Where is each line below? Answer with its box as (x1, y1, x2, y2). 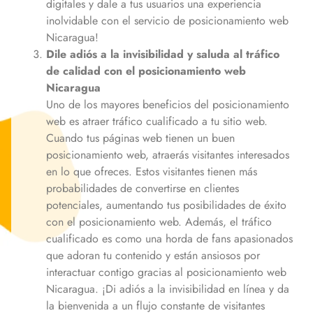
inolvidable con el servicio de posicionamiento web (46, 12, 289, 29)
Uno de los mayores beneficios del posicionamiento (46, 96, 289, 112)
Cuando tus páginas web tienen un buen (46, 129, 235, 146)
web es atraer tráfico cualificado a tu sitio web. (46, 112, 268, 129)
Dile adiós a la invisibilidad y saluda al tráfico (46, 45, 279, 62)
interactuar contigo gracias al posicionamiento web (46, 263, 286, 280)
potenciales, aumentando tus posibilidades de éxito (46, 196, 286, 213)
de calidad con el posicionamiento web (46, 62, 246, 79)
